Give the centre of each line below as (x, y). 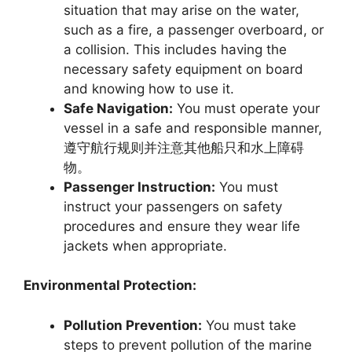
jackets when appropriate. (145, 246)
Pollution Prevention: (133, 325)
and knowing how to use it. (149, 88)
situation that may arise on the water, (181, 10)
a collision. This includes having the (175, 49)
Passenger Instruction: (139, 187)
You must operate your (246, 108)
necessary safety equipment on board (183, 69)
